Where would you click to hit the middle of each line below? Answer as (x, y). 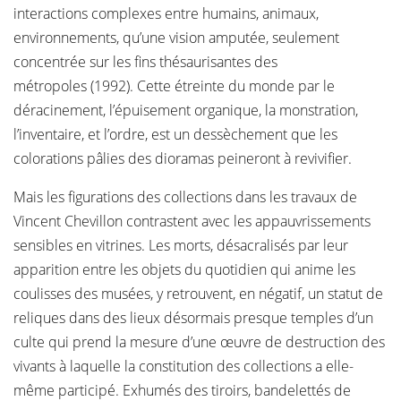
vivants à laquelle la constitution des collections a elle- (183, 366)
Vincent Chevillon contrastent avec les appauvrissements (192, 221)
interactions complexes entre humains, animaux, (166, 13)
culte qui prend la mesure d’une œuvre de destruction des (199, 342)
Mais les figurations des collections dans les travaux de (185, 197)
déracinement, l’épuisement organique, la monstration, (186, 110)
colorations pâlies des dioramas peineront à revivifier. (183, 158)
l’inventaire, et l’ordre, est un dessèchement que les (175, 134)
